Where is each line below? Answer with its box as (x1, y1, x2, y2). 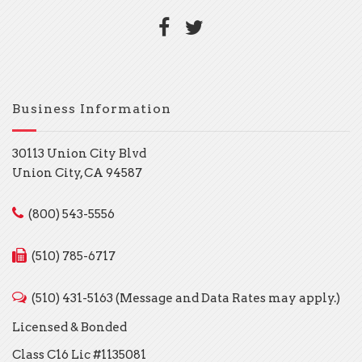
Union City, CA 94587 (12, 166, 142, 180)
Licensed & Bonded (12, 319, 127, 335)
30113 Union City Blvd (12, 146, 146, 161)
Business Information (12, 101, 171, 116)
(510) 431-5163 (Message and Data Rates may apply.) (32, 291, 340, 305)
